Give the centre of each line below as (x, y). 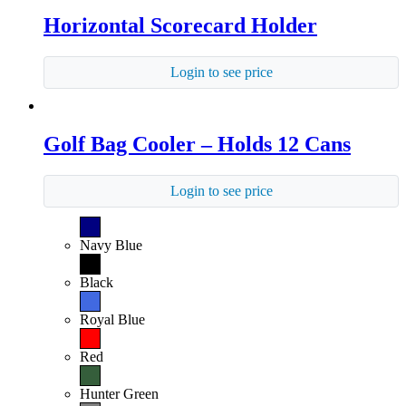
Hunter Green (119, 393)
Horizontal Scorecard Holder (180, 25)
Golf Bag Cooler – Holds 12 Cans (197, 144)
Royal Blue (112, 319)
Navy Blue (111, 245)
